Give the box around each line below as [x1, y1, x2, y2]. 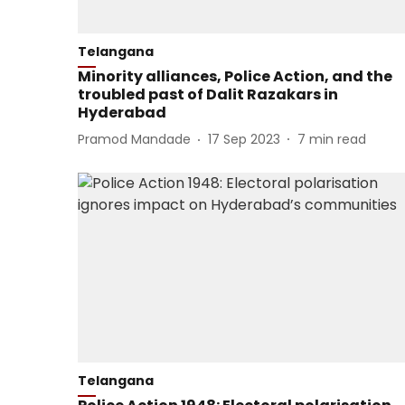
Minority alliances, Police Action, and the [78, 65, 392, 87]
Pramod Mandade [78, 130, 191, 149]
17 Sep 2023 [208, 130, 280, 149]
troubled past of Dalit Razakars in [78, 83, 338, 105]
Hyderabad [78, 101, 166, 123]
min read [309, 130, 366, 149]
